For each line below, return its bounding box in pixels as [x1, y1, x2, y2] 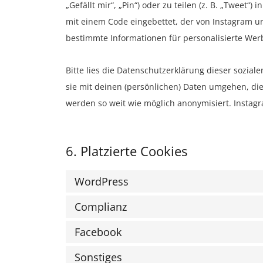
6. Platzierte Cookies [66, 142, 187, 160]
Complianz [75, 199, 127, 214]
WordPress [75, 174, 129, 188]
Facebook [75, 224, 122, 239]
